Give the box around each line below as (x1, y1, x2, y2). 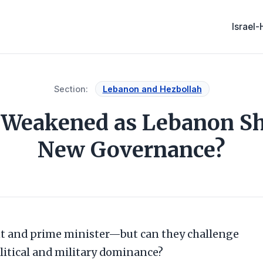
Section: (53, 84, 88, 94)
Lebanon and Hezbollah (102, 84, 202, 94)
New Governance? (38, 137, 225, 163)
